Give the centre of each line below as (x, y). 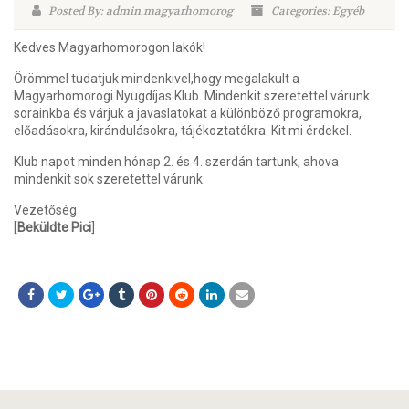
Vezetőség (45, 210)
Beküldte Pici (54, 227)
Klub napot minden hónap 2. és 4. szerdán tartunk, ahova (176, 162)
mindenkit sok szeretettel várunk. (110, 179)
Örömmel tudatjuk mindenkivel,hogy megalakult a (157, 79)
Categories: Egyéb (316, 11)
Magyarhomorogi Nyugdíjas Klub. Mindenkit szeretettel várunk (192, 96)
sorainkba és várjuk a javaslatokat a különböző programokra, (188, 113)
